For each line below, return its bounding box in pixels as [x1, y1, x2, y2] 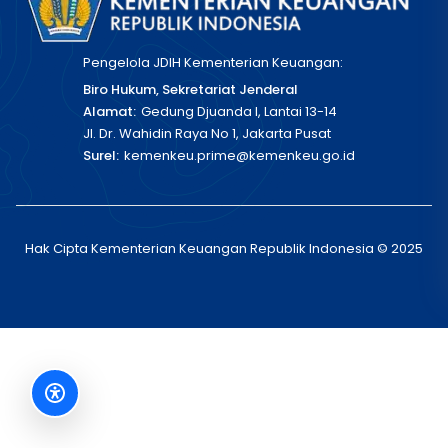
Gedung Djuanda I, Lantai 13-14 [141, 102, 337, 121]
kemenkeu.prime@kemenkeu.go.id [124, 146, 355, 165]
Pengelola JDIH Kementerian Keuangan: [83, 53, 343, 72]
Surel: [83, 146, 119, 165]
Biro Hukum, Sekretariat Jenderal [83, 80, 298, 99]
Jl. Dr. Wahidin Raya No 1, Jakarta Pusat [83, 124, 331, 143]
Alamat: [83, 102, 136, 121]
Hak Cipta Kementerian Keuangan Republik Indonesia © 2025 [25, 239, 423, 258]
